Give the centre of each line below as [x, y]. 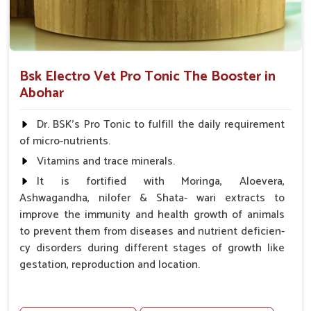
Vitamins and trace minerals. [106, 162]
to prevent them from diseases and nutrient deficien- [152, 232]
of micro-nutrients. [65, 142]
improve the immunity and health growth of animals [152, 215]
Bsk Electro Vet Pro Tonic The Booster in [148, 77]
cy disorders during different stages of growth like [152, 249]
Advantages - [54, 299]
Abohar [42, 94]
